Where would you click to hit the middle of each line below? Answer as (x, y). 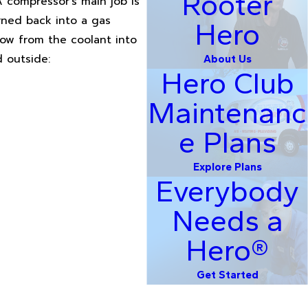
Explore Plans (227, 167)
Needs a (227, 221)
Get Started (227, 275)
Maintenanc (227, 113)
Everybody (227, 191)
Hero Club (227, 84)
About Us (227, 59)
